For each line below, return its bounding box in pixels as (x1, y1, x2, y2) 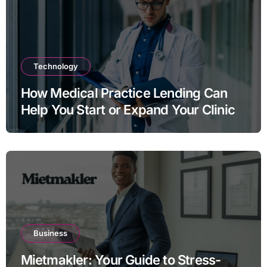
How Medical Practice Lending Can (20, 85, 228, 101)
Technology (33, 61, 78, 71)
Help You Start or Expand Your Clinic (20, 101, 235, 117)
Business (33, 228, 67, 238)
